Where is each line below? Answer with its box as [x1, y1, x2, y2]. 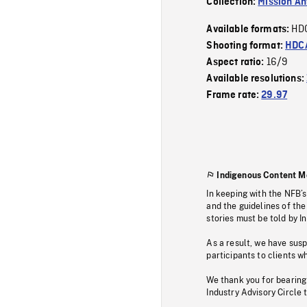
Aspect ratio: [206, 56, 267, 68]
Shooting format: [206, 40, 286, 51]
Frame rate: [206, 89, 262, 101]
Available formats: [206, 23, 292, 35]
